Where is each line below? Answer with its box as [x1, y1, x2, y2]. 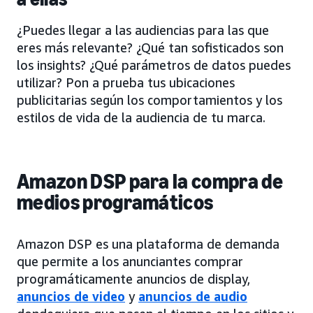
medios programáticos [17, 190, 214, 216]
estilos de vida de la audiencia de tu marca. [17, 110, 265, 126]
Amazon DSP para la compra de [17, 169, 283, 195]
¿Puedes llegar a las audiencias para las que [17, 22, 269, 38]
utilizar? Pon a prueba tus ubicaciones [17, 75, 235, 91]
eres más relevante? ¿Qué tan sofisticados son [17, 40, 284, 56]
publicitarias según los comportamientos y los [17, 92, 282, 108]
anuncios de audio [138, 289, 247, 305]
